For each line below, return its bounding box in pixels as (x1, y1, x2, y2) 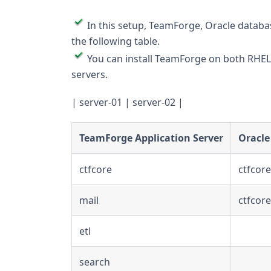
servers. (71, 67, 108, 81)
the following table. (71, 34, 160, 48)
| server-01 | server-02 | (71, 95, 183, 109)
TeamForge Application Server (79, 131, 223, 145)
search (79, 255, 110, 269)
